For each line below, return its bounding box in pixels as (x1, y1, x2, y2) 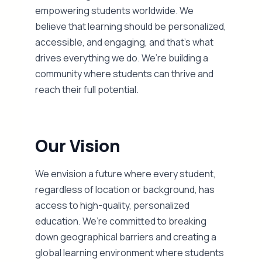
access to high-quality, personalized (35, 199, 190, 212)
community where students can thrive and (35, 67, 214, 80)
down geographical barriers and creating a (35, 230, 217, 243)
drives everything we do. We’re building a (35, 51, 209, 64)
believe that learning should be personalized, (35, 20, 227, 33)
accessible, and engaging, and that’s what (35, 36, 214, 49)
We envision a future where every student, (35, 167, 216, 180)
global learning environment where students (35, 246, 225, 259)
